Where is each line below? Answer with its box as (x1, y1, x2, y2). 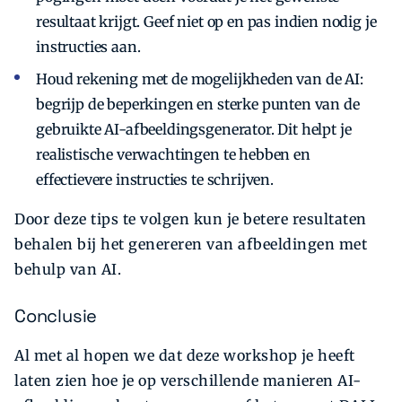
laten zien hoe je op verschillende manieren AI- (14, 371, 362, 390)
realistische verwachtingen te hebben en (36, 144, 310, 163)
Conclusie (14, 303, 98, 328)
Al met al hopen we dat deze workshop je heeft (14, 346, 355, 365)
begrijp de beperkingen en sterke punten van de (36, 94, 360, 113)
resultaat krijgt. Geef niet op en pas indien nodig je (36, 12, 377, 31)
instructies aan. (36, 37, 141, 56)
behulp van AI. (14, 259, 121, 278)
